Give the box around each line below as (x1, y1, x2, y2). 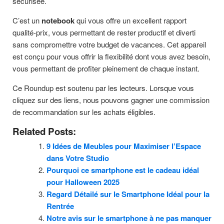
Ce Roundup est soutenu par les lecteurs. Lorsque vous (12, 82, 194, 93)
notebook (41, 14, 74, 26)
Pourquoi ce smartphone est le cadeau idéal (46, 164, 199, 175)
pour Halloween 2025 (46, 176, 119, 187)
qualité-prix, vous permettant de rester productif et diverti (12, 26, 195, 37)
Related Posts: (12, 124, 76, 138)
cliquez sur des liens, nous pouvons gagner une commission (12, 94, 209, 105)
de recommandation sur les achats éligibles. (12, 106, 155, 117)
